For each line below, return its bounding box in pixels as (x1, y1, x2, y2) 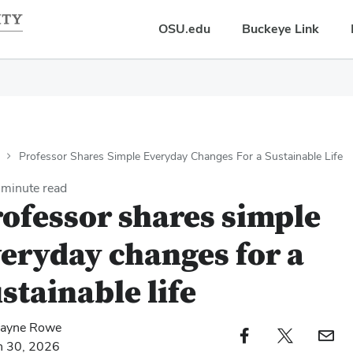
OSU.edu (158, 20, 210, 37)
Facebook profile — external (243, 324, 301, 345)
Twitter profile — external (284, 324, 342, 345)
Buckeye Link (242, 20, 319, 37)
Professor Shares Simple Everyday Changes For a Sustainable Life (19, 149, 343, 163)
